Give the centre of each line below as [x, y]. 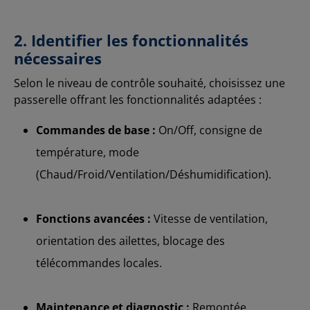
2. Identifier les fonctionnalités [131, 40]
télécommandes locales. [99, 263]
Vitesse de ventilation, [209, 218]
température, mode [88, 152]
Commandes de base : [96, 130]
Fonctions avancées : [93, 218]
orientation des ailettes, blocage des [130, 240]
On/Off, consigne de [209, 130]
